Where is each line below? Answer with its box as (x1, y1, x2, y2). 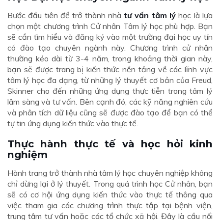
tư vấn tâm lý (124, 10, 176, 21)
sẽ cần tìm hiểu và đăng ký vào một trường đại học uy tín (7, 32, 213, 42)
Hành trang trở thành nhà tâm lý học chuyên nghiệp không (7, 168, 213, 178)
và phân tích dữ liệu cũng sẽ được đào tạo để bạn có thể (7, 108, 213, 118)
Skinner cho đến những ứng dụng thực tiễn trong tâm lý (7, 86, 213, 96)
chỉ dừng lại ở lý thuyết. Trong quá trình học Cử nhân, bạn (7, 179, 213, 189)
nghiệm (7, 148, 48, 161)
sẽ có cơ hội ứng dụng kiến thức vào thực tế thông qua (7, 190, 213, 200)
